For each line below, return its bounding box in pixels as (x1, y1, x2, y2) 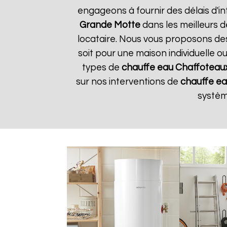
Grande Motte (80, 20, 140, 30)
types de (82, 63, 122, 72)
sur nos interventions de (76, 77, 180, 87)
